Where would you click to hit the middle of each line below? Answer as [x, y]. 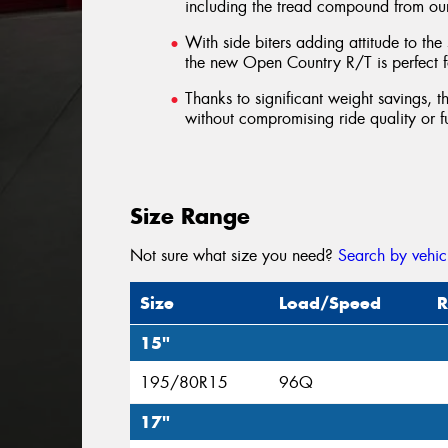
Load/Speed [330, 303]
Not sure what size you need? [234, 256]
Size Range [190, 216]
